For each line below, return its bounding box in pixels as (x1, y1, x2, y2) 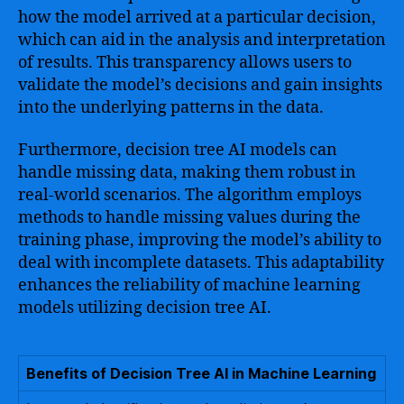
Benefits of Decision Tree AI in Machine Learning (26, 364, 376, 382)
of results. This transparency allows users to (18, 51, 352, 73)
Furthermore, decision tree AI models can (18, 140, 337, 161)
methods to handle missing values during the (18, 207, 361, 228)
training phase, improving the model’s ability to (18, 230, 381, 251)
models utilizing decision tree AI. (18, 298, 271, 318)
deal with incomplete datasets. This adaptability (18, 252, 384, 273)
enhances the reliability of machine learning (18, 275, 361, 296)
